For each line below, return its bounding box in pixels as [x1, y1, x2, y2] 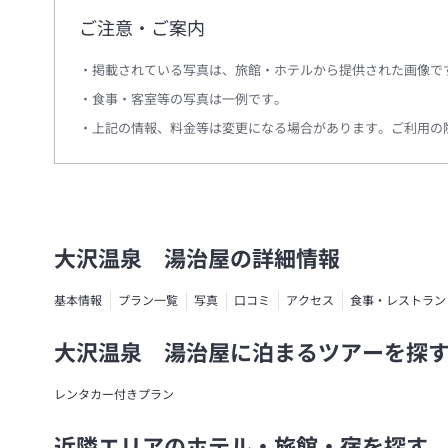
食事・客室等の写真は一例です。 [92, 91, 287, 107]
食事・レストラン [350, 293, 446, 308]
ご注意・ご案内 [79, 17, 205, 39]
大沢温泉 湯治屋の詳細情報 [54, 246, 340, 272]
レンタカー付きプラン [54, 387, 174, 402]
